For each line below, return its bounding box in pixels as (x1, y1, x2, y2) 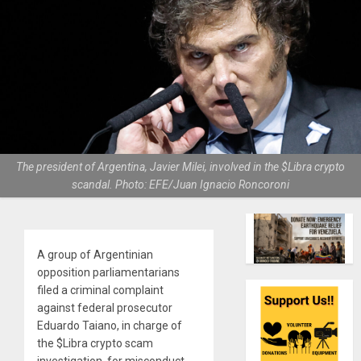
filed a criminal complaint (37, 284, 164, 297)
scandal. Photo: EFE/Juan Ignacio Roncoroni (72, 178, 289, 192)
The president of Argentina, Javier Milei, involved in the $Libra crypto (16, 160, 345, 174)
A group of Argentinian (37, 248, 153, 262)
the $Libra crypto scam (37, 337, 153, 351)
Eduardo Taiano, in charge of (37, 319, 182, 333)
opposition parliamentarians (37, 266, 180, 280)
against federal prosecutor (37, 301, 172, 315)
